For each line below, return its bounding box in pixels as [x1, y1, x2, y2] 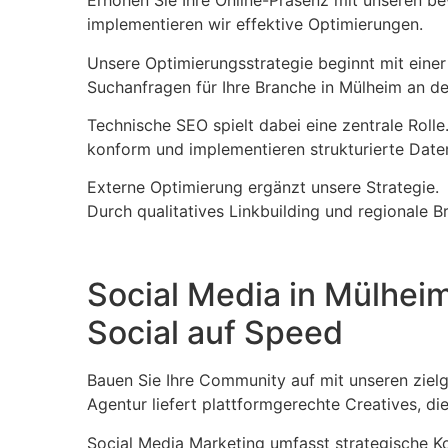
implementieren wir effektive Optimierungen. [87, 14, 423, 35]
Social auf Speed [87, 313, 343, 353]
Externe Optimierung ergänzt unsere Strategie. [87, 177, 439, 198]
